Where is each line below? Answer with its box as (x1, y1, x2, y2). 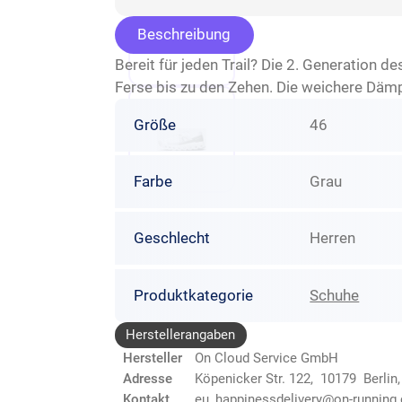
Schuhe (310, 285, 360, 304)
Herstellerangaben (126, 326, 236, 343)
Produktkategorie (133, 285, 253, 304)
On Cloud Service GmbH (195, 350, 338, 367)
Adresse (123, 371, 172, 388)
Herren (310, 229, 356, 248)
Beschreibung (137, 25, 231, 44)
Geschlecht (133, 229, 210, 248)
